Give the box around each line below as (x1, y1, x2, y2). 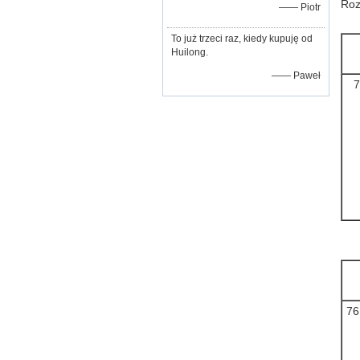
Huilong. (171, 47, 208, 58)
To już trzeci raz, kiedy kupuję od (171, 33, 313, 44)
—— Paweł (272, 70, 321, 81)
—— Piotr (279, 2, 321, 13)
